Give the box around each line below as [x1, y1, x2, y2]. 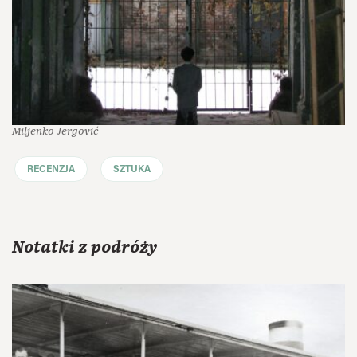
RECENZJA [27, 164, 75, 175]
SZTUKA [113, 164, 151, 175]
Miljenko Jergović [12, 124, 99, 137]
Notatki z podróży [12, 236, 157, 260]
